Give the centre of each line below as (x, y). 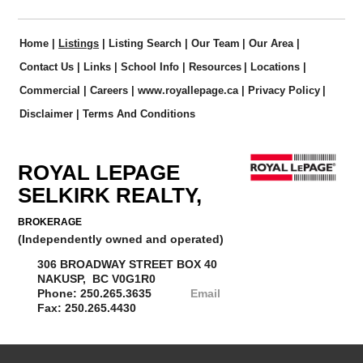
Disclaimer (47, 114)
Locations (275, 67)
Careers (109, 91)
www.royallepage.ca (188, 91)
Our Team (215, 44)
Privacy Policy (284, 91)
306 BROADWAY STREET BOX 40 (128, 265)
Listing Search (145, 44)
